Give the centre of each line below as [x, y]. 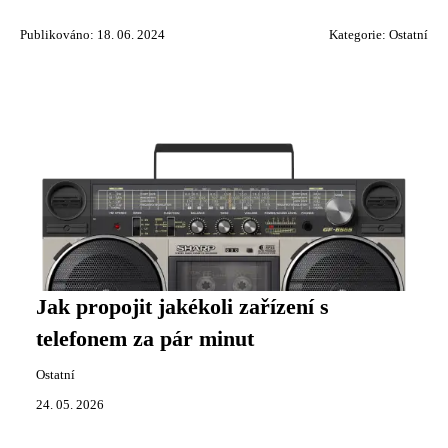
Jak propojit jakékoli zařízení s [182, 307]
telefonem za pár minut [145, 339]
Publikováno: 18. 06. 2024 [92, 35]
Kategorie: [359, 35]
